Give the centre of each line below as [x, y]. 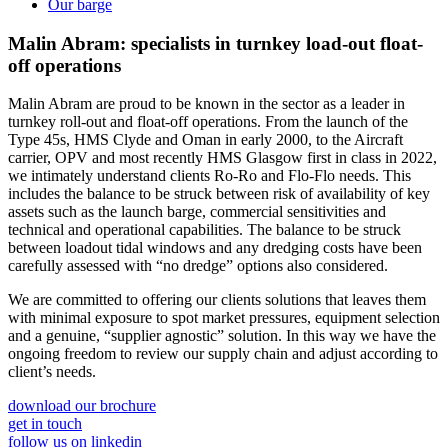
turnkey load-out [308, 43]
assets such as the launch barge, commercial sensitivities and [197, 212]
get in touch [45, 424]
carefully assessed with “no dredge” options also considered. [198, 266]
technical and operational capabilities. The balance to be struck [204, 230]
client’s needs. [52, 372]
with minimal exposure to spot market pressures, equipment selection [224, 318]
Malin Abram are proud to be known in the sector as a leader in [206, 104]
